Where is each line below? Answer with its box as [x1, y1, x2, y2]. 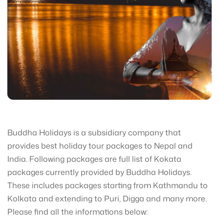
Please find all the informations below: [7, 206, 148, 217]
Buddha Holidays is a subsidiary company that [7, 127, 181, 138]
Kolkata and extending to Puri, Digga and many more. [7, 193, 207, 204]
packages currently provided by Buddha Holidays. [7, 167, 192, 177]
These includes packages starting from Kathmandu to [7, 180, 208, 191]
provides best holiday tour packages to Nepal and [7, 140, 193, 151]
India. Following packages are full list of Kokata [7, 153, 181, 164]
